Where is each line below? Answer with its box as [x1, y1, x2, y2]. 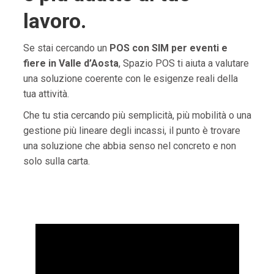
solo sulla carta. [23, 155, 90, 167]
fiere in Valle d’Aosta [23, 57, 119, 69]
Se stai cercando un [23, 42, 109, 54]
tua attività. [23, 88, 69, 100]
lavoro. [23, 9, 86, 33]
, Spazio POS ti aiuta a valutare [118, 57, 249, 69]
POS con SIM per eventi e [109, 42, 228, 54]
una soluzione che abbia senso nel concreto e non [23, 140, 236, 152]
